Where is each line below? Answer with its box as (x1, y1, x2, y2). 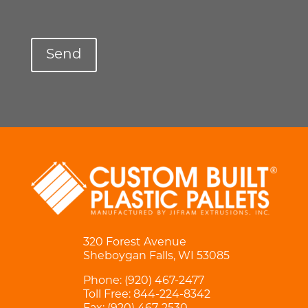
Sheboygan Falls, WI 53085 (82, 251, 230, 263)
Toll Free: (82, 289, 133, 301)
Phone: (82, 276, 124, 287)
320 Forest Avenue (82, 237, 186, 249)
